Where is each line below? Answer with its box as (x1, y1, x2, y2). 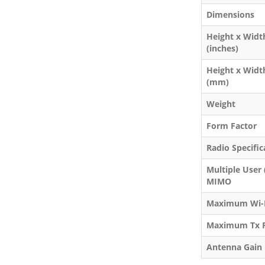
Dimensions (206, 8, 254, 20)
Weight (206, 98, 235, 109)
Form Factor (206, 119, 257, 131)
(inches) (206, 42, 238, 54)
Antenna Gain (206, 241, 262, 253)
